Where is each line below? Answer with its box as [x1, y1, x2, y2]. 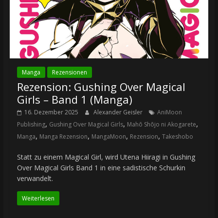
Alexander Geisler [93, 108, 144, 116]
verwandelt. [17, 174, 53, 183]
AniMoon [157, 108, 182, 116]
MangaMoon [91, 132, 126, 141]
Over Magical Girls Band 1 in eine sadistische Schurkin [17, 163, 185, 172]
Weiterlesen [21, 194, 54, 202]
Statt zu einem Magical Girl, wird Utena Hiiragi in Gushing [17, 152, 195, 162]
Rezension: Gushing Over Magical [17, 79, 185, 94]
